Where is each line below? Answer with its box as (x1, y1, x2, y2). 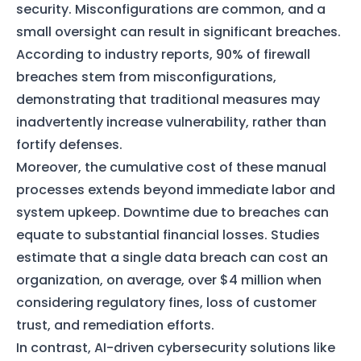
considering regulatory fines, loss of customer (16, 293, 317, 312)
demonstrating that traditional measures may (16, 89, 320, 109)
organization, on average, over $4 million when (16, 270, 322, 289)
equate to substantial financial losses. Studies (16, 225, 320, 244)
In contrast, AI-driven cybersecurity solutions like (16, 338, 335, 357)
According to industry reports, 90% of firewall (16, 44, 310, 64)
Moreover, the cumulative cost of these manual (16, 157, 326, 176)
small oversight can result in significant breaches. (16, 22, 341, 41)
